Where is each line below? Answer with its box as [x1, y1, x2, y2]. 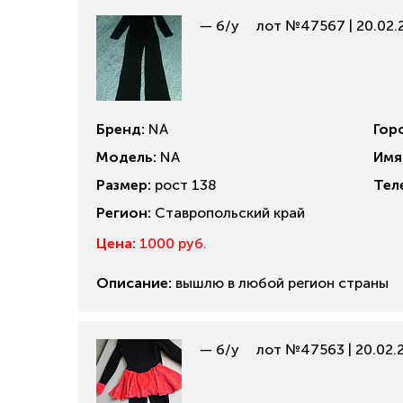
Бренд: [96, 121, 145, 138]
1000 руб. [136, 235, 207, 252]
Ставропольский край [151, 204, 305, 221]
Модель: [96, 148, 157, 166]
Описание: [96, 274, 172, 291]
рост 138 [151, 176, 217, 193]
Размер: [96, 176, 151, 193]
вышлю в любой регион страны [172, 274, 389, 291]
